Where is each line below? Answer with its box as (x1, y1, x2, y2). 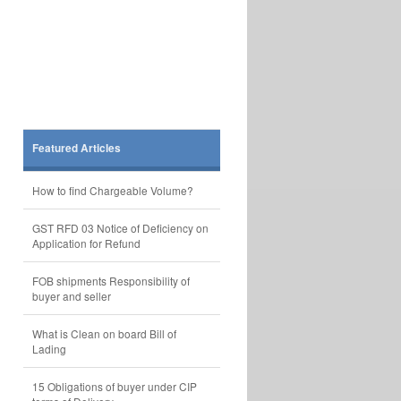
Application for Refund (32, 235, 141, 251)
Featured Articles (32, 141, 121, 156)
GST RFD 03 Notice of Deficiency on (32, 220, 209, 235)
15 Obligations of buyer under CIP (32, 379, 197, 394)
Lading (32, 341, 66, 356)
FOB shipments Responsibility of (32, 273, 190, 288)
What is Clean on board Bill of (32, 326, 176, 341)
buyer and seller (32, 288, 111, 303)
